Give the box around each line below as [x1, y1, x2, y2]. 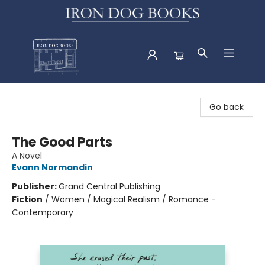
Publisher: [12, 180, 59, 192]
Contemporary [12, 206, 73, 218]
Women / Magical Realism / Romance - [51, 193, 216, 205]
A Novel [12, 149, 42, 161]
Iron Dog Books [9, 88, 69, 100]
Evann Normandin [12, 161, 93, 173]
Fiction [12, 193, 43, 205]
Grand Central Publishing [59, 180, 160, 192]
